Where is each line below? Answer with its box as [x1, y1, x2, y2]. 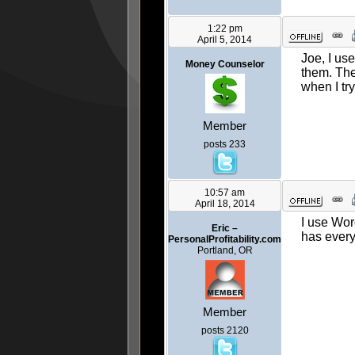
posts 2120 [200, 325, 249, 337]
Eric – [212, 223, 238, 235]
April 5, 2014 [197, 34, 252, 46]
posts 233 [204, 139, 246, 151]
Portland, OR [197, 245, 253, 257]
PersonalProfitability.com [168, 234, 281, 246]
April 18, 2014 [194, 198, 255, 210]
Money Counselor [185, 59, 265, 71]
